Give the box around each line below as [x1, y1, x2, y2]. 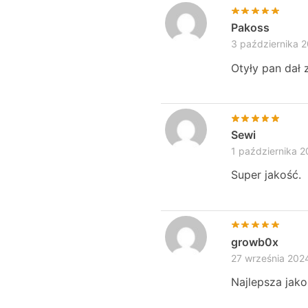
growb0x [230, 234, 278, 249]
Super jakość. [230, 168, 301, 182]
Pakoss [230, 21, 269, 35]
